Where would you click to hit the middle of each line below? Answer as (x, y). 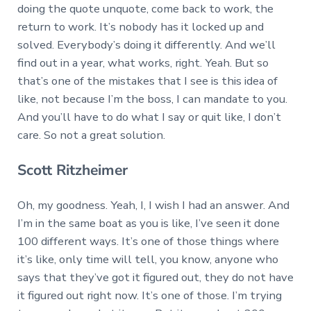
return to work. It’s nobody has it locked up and (140, 26)
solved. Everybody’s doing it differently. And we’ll (146, 44)
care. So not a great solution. (91, 135)
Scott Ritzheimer (72, 170)
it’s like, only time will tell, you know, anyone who (148, 260)
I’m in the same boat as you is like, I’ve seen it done (148, 224)
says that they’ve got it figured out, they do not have (155, 278)
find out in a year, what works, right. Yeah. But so (143, 62)
